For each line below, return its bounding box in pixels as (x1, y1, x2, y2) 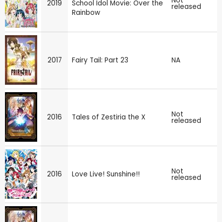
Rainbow (72, 7, 100, 17)
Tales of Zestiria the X (72, 112, 145, 122)
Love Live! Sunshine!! (72, 169, 140, 179)
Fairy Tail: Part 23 (72, 55, 128, 65)
